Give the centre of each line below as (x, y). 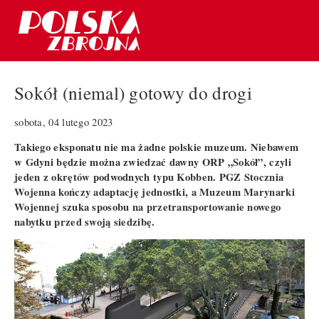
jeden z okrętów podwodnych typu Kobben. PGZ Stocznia (149, 177)
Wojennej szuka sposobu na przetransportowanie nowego (148, 206)
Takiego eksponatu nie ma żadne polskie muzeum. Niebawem (157, 147)
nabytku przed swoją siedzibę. (85, 221)
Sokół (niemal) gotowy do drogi (133, 93)
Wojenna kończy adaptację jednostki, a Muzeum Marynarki (155, 192)
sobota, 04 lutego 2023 (64, 122)
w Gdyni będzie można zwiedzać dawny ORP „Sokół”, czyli (153, 162)
